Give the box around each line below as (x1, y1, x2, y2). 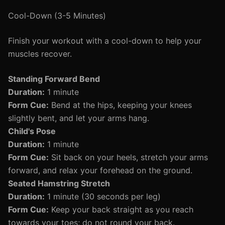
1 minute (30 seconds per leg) (45, 191, 161, 201)
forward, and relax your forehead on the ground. (8, 165, 192, 175)
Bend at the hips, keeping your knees (49, 100, 192, 110)
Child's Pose (8, 126, 56, 136)
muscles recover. (8, 49, 72, 59)
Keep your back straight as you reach (49, 204, 193, 214)
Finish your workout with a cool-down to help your (8, 36, 201, 46)
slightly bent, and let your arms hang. (8, 113, 149, 123)
